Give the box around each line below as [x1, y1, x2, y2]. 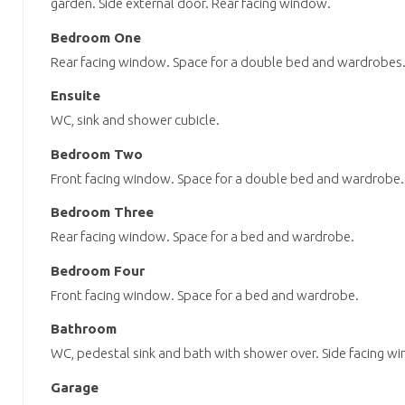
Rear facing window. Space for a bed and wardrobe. [51, 229, 354, 245]
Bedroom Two [51, 146, 143, 162]
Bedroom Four [51, 262, 145, 278]
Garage [51, 379, 99, 395]
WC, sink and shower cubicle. [51, 112, 220, 128]
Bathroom [51, 321, 117, 337]
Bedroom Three [51, 204, 154, 221]
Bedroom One [51, 29, 141, 45]
